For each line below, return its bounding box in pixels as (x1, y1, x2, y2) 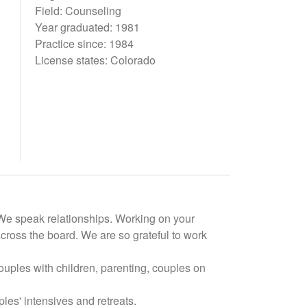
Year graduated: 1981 (34, 19, 140, 35)
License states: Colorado (34, 52, 156, 68)
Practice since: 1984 (34, 36, 134, 51)
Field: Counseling (34, 3, 121, 19)
